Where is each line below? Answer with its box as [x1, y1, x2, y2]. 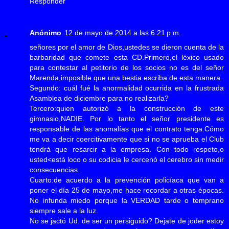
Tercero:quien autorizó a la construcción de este [30, 104, 224, 112]
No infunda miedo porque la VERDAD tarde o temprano [30, 196, 224, 204]
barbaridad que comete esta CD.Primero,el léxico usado [30, 53, 224, 61]
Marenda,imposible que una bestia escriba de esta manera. [30, 73, 222, 82]
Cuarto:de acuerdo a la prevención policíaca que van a [30, 175, 224, 184]
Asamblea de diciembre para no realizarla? [30, 94, 169, 102]
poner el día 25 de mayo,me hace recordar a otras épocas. [30, 186, 224, 194]
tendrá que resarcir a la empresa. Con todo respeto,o [30, 145, 224, 153]
